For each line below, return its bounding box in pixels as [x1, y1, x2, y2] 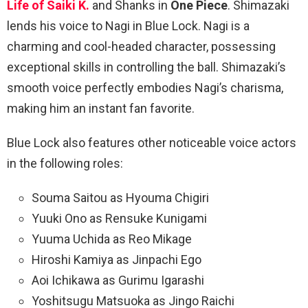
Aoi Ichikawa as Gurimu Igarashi [32, 273, 204, 288]
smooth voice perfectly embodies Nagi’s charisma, [7, 80, 283, 96]
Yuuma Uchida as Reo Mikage [32, 232, 192, 247]
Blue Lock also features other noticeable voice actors [7, 135, 296, 151]
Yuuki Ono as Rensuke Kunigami [32, 211, 207, 226]
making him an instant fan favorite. [7, 101, 195, 116]
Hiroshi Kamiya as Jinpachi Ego [32, 252, 201, 267]
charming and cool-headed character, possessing [7, 39, 276, 54]
